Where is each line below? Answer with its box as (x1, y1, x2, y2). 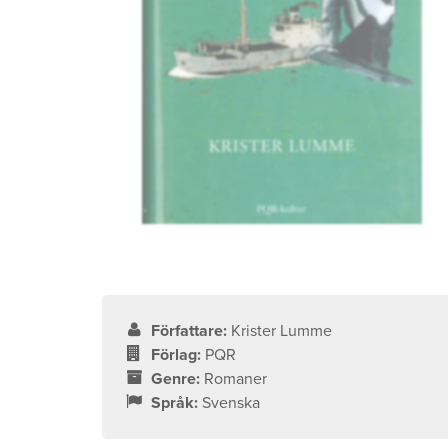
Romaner (204, 368, 268, 389)
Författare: (151, 320, 228, 341)
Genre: (151, 368, 201, 389)
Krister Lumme (231, 320, 333, 341)
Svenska (202, 392, 261, 413)
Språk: (151, 392, 199, 413)
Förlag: (151, 344, 202, 365)
